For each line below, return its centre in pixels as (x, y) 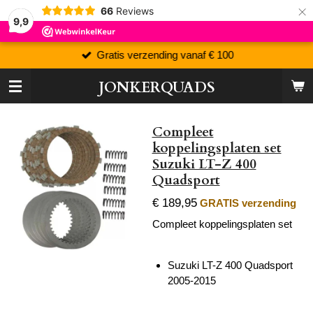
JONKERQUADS (156, 88)
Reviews (134, 10)
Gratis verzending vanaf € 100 (165, 54)
